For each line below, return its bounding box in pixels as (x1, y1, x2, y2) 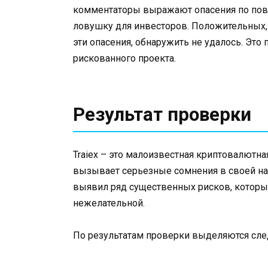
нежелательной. (73, 197, 145, 209)
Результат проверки (73, 103, 251, 126)
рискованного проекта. (73, 52, 176, 64)
